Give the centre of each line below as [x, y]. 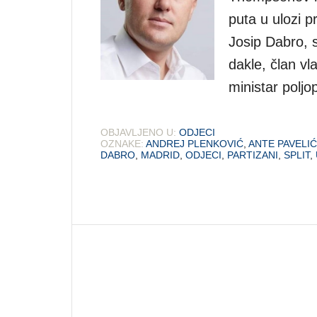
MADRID [160, 155]
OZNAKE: [122, 143]
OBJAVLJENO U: [138, 132]
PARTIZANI [253, 155]
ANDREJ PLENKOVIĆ [195, 143]
